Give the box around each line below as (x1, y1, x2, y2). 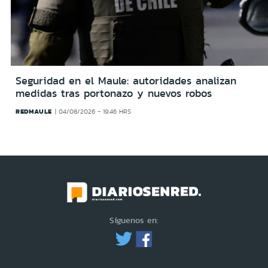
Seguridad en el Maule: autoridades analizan (16, 72, 236, 89)
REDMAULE (16, 106, 52, 116)
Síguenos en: (109, 214, 159, 227)
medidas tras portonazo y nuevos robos (16, 85, 212, 101)
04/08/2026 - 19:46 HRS (59, 106, 132, 116)
